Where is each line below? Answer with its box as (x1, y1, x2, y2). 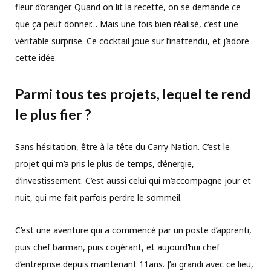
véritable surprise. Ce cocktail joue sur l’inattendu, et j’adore (15, 35, 249, 47)
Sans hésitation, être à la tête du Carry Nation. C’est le (15, 140, 230, 152)
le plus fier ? (15, 105, 91, 123)
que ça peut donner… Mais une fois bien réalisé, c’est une (15, 18, 238, 30)
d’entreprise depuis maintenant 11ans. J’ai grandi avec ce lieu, (15, 258, 253, 270)
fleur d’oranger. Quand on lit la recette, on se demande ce (15, 1, 241, 13)
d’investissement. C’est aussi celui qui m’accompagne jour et (15, 174, 251, 186)
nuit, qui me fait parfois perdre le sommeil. (15, 191, 182, 203)
